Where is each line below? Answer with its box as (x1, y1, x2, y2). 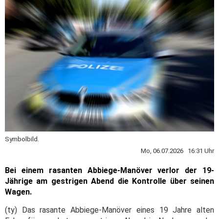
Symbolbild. (5, 135, 39, 143)
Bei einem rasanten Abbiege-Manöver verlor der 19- (5, 165, 214, 175)
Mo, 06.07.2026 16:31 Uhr (141, 147, 214, 154)
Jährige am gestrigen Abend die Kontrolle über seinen (5, 176, 214, 186)
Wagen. (5, 187, 32, 197)
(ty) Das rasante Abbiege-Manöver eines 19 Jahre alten (5, 205, 214, 215)
